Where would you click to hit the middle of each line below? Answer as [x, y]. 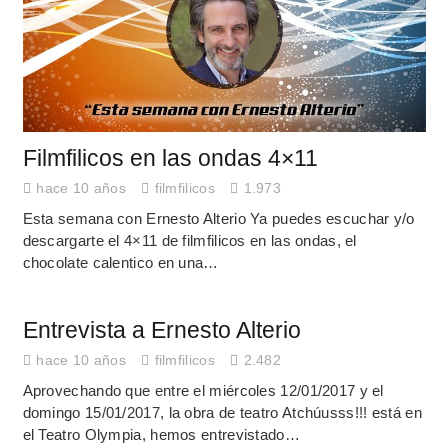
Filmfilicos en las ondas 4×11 [170, 158]
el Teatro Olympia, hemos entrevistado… [161, 434]
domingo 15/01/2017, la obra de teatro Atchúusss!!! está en [222, 412]
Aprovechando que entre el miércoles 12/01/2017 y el [203, 390]
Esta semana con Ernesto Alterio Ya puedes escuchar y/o [218, 218]
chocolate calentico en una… [120, 262]
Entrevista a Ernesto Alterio [161, 330]
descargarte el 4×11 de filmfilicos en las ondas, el [189, 240]
